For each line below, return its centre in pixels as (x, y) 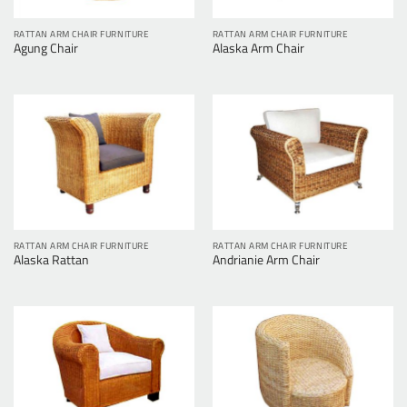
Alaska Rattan (51, 260)
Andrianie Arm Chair (266, 260)
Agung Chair (45, 49)
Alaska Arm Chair (258, 49)
